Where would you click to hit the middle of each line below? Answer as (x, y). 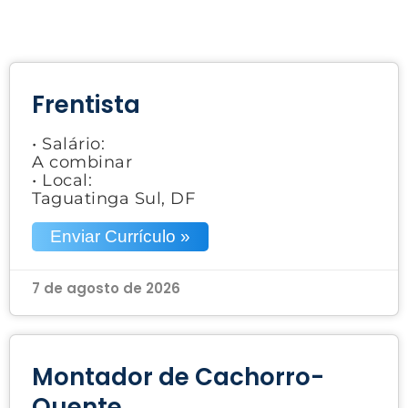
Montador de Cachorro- (178, 377)
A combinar (82, 162)
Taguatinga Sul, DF (113, 198)
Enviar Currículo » (120, 236)
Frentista (86, 104)
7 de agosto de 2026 (106, 288)
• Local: (62, 180)
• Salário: (68, 143)
